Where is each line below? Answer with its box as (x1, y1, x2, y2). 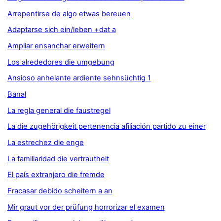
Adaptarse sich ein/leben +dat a (7, 25, 116, 35)
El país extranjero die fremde (7, 170, 105, 180)
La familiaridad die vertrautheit (7, 154, 109, 163)
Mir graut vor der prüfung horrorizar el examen (7, 202, 165, 212)
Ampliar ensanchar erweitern (7, 41, 105, 51)
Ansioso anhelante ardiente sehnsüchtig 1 (7, 74, 151, 83)
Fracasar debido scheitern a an (7, 186, 112, 196)
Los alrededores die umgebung (7, 57, 114, 67)
